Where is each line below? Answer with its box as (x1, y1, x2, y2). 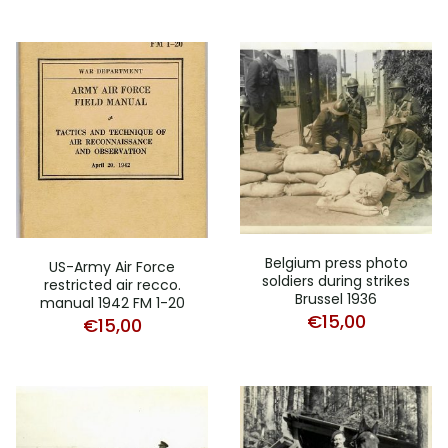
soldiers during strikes (262, 270, 410, 291)
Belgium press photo (264, 252, 408, 273)
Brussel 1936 (295, 288, 377, 309)
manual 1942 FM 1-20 (39, 293, 185, 314)
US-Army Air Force (49, 257, 175, 278)
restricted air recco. (43, 275, 181, 296)
